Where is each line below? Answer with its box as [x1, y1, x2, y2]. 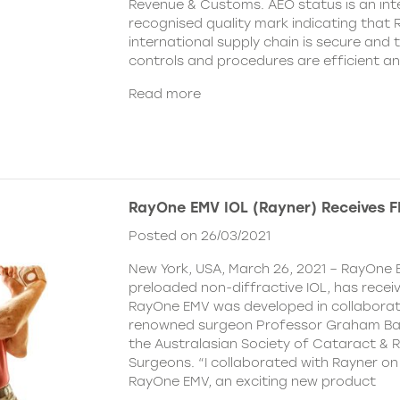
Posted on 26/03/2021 [129, 227, 271, 244]
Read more [129, 86, 201, 103]
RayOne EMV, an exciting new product [129, 372, 376, 389]
